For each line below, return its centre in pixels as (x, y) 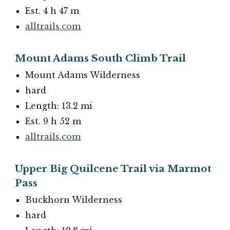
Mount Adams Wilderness (83, 75)
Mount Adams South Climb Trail (101, 59)
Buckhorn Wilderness (74, 199)
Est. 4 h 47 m (52, 11)
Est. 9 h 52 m (53, 121)
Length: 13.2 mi (59, 106)
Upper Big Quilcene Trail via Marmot (113, 168)
